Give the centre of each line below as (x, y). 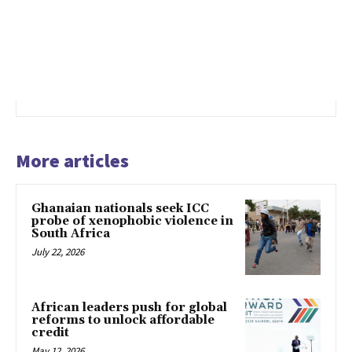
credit (50, 332)
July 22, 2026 (58, 252)
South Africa (71, 234)
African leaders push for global (129, 307)
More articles (72, 161)
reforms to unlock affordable (123, 320)
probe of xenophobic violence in (132, 222)
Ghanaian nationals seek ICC (120, 209)
